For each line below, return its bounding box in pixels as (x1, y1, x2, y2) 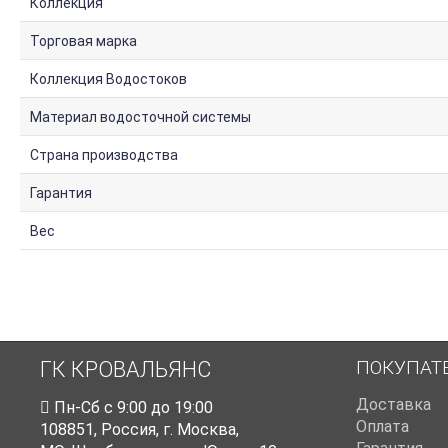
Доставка (356, 395, 431, 415)
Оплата (356, 417, 409, 437)
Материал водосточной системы (30, 109, 251, 126)
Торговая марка (30, 33, 137, 50)
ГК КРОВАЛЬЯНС (40, 357, 211, 383)
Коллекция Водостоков (30, 71, 187, 88)
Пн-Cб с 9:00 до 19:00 (50, 398, 213, 418)
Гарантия (30, 185, 92, 202)
